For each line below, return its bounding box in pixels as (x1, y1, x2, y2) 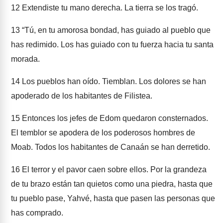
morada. (11, 55, 40, 63)
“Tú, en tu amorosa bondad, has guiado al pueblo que (20, 26, 211, 34)
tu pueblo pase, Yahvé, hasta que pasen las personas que (11, 194, 215, 203)
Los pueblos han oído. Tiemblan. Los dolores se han (20, 77, 206, 86)
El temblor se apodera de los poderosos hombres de (11, 128, 195, 137)
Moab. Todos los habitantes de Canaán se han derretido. (11, 143, 210, 151)
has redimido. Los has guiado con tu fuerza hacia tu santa (11, 40, 214, 49)
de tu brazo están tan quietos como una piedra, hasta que (11, 180, 213, 188)
